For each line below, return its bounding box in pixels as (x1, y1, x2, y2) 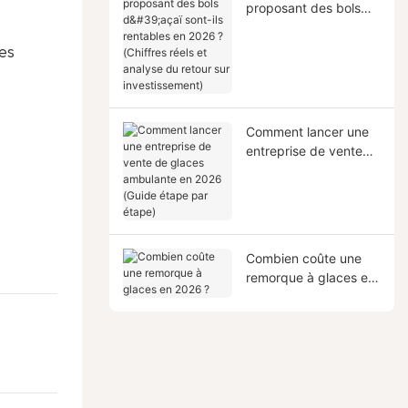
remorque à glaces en (245, 269, 375, 285)
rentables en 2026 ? (245, 37, 364, 54)
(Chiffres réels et (245, 56, 344, 73)
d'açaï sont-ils (245, 18, 328, 35)
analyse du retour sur (245, 76, 372, 92)
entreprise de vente (245, 142, 362, 158)
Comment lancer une (245, 123, 369, 139)
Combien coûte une (245, 250, 362, 266)
